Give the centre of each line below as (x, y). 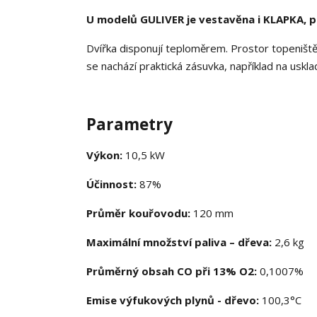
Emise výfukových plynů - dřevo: (174, 300)
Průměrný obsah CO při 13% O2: (172, 271)
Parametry (129, 125)
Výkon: (104, 155)
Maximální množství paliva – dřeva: (180, 242)
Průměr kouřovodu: (140, 213)
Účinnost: (111, 184)
